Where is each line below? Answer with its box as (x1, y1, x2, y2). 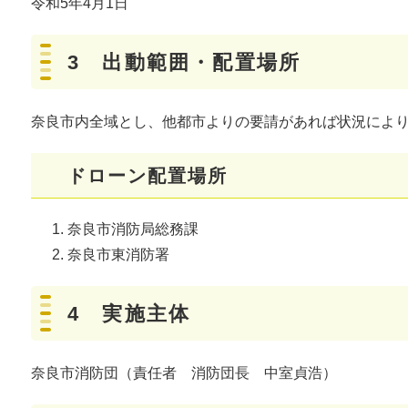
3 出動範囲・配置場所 (67, 51, 301, 75)
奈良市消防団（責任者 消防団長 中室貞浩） (31, 365, 337, 382)
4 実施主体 (67, 302, 191, 326)
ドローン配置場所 (67, 166, 228, 187)
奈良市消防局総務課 (67, 221, 199, 238)
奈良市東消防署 (67, 247, 169, 263)
